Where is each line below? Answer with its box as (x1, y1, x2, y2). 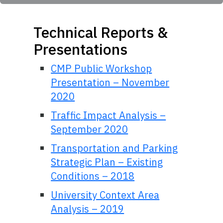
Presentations (33, 39, 128, 59)
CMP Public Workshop (51, 61, 152, 75)
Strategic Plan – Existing (51, 155, 163, 169)
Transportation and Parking (51, 141, 178, 155)
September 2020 (51, 122, 128, 136)
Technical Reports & (33, 22, 168, 42)
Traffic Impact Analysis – (51, 108, 166, 122)
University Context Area (51, 188, 160, 202)
